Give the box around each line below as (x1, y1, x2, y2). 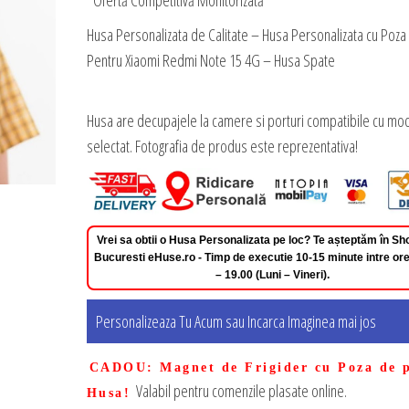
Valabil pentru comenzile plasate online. (133, 380, 348, 403)
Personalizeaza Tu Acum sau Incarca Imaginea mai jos (95, 310, 376, 333)
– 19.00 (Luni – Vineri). (215, 268, 330, 282)
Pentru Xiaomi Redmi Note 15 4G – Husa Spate (86, 49, 335, 72)
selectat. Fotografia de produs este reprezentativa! (86, 135, 358, 158)
